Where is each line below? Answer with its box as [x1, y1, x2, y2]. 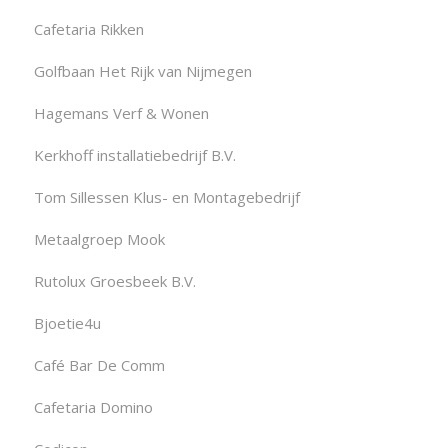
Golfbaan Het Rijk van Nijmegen [33, 61, 252, 82]
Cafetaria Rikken [33, 19, 144, 40]
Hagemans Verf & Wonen [33, 103, 209, 124]
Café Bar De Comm [33, 355, 165, 376]
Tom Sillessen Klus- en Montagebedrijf [33, 187, 300, 208]
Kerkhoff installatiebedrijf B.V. [33, 145, 236, 166]
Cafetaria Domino [33, 397, 153, 418]
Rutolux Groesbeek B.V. [33, 271, 196, 292]
